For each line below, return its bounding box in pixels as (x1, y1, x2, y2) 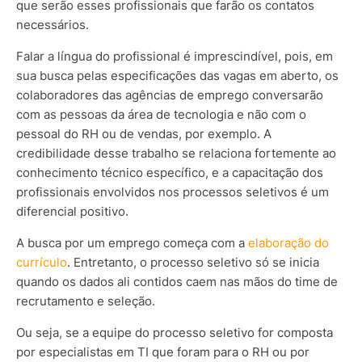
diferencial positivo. (16, 204, 128, 220)
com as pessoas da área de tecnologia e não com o (16, 107, 306, 123)
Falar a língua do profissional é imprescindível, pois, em (16, 48, 333, 65)
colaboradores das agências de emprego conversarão (16, 87, 323, 103)
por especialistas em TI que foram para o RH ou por (16, 344, 309, 360)
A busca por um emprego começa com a (16, 235, 248, 251)
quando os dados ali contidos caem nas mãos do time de (16, 274, 338, 290)
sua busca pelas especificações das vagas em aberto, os (16, 68, 339, 84)
